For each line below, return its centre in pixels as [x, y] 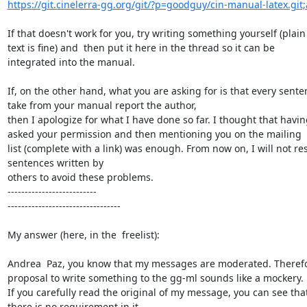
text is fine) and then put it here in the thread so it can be [141, 47]
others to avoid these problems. [80, 177]
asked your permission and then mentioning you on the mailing [154, 134]
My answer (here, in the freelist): [83, 234]
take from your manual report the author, [102, 105]
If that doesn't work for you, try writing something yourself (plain [156, 33]
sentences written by [55, 162]
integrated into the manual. [71, 62]
